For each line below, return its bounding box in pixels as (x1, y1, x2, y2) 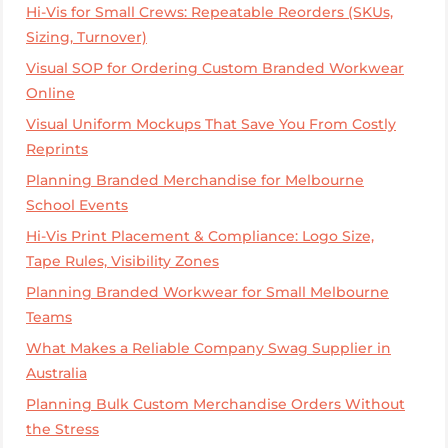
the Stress (26, 419, 99, 438)
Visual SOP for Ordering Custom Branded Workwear (26, 58, 404, 77)
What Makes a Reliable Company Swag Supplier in (26, 338, 391, 357)
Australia (26, 363, 87, 382)
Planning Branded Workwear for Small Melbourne (26, 282, 389, 301)
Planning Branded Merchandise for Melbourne (26, 170, 364, 189)
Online (26, 83, 75, 102)
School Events (26, 195, 128, 214)
